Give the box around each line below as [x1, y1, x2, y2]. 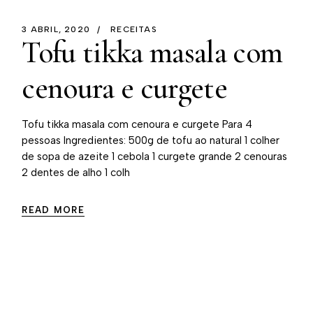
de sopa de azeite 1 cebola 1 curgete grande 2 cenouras [22, 150, 288, 163]
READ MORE [22, 205, 85, 216]
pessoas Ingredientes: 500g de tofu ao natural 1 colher [22, 134, 280, 147]
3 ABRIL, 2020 [22, 24, 90, 35]
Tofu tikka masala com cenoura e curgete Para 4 [22, 118, 253, 131]
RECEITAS [110, 24, 157, 35]
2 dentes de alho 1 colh [22, 166, 131, 179]
